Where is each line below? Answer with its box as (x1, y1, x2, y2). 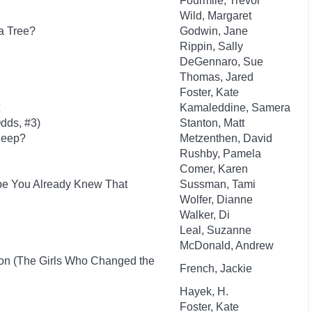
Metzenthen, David (180, 132, 272, 144)
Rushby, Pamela (180, 148, 261, 159)
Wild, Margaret (180, 10, 251, 22)
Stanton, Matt (180, 117, 244, 129)
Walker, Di (180, 209, 230, 221)
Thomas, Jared (180, 71, 253, 83)
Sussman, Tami (180, 178, 256, 190)
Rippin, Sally (180, 40, 243, 52)
